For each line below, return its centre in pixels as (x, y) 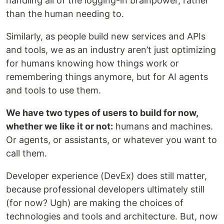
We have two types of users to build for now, (102, 113)
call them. (26, 153)
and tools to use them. (53, 90)
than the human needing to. (65, 14)
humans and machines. (163, 126)
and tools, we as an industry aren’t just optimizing (111, 50)
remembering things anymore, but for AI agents (107, 77)
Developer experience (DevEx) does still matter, (106, 176)
